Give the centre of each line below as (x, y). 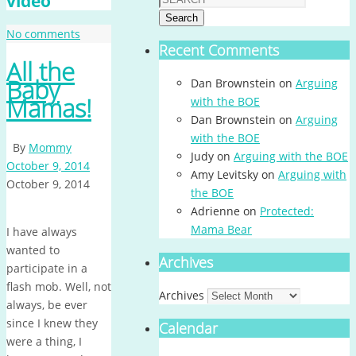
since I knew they (52, 323)
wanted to (33, 250)
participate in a (47, 268)
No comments (43, 33)
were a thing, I (44, 341)
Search (182, 18)
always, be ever (47, 304)
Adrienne (215, 211)
